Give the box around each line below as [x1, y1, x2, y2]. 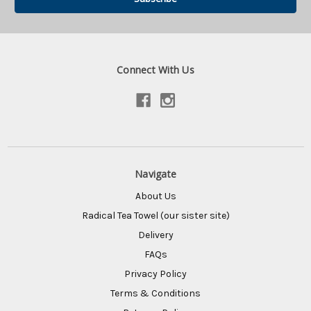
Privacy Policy [124, 267, 187, 280]
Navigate [135, 167, 176, 180]
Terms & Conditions [110, 287, 201, 299]
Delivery [137, 228, 174, 241]
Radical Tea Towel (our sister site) [81, 209, 230, 221]
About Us [135, 190, 176, 202]
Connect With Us [117, 62, 194, 76]
